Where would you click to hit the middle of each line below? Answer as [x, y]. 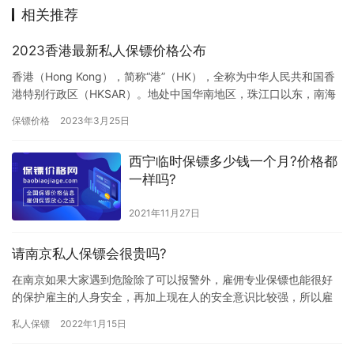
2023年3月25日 [95, 121]
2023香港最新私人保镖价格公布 [109, 51]
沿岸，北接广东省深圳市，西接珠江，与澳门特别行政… [149, 111]
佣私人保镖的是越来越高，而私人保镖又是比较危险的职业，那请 [172, 314]
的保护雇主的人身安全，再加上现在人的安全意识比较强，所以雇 [172, 297]
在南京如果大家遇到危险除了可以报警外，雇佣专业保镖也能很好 [172, 280]
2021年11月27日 [164, 213]
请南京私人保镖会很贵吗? [89, 254]
